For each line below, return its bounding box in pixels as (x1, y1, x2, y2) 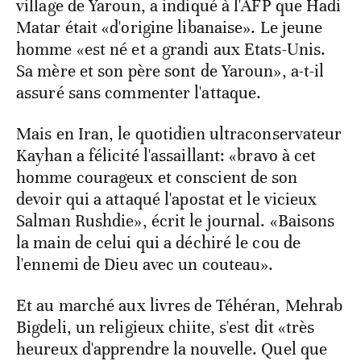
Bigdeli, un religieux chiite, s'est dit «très (16, 316, 315, 338)
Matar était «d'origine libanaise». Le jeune (16, 16, 323, 38)
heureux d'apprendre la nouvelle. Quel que (16, 338, 328, 359)
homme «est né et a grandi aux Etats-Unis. (16, 38, 326, 60)
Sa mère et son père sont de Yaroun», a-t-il (16, 60, 325, 81)
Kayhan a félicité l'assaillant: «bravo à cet (16, 144, 317, 166)
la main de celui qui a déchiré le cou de (16, 231, 301, 253)
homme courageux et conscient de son (16, 166, 298, 188)
